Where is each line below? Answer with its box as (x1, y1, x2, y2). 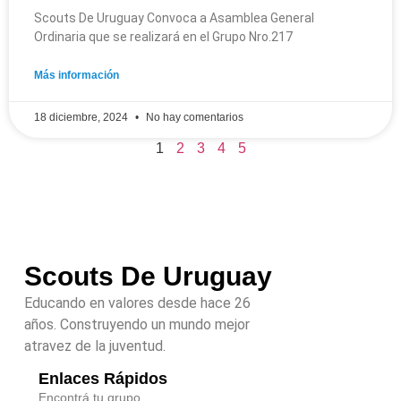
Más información (34, 69, 119, 81)
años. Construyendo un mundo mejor (23, 315, 250, 333)
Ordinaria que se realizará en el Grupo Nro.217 (34, 30, 293, 44)
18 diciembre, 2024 (34, 111, 131, 124)
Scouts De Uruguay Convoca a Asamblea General (34, 11, 314, 25)
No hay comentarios (143, 111, 243, 124)
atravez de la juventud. (23, 337, 166, 354)
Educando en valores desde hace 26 (23, 294, 251, 311)
